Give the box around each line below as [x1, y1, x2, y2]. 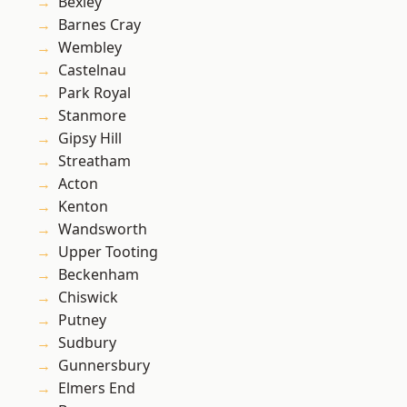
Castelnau [58, 60, 126, 81]
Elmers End [58, 378, 135, 399]
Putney [58, 310, 106, 331]
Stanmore [58, 105, 126, 126]
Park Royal [58, 83, 131, 104]
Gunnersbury [58, 355, 150, 376]
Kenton [58, 196, 108, 217]
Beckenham [58, 264, 139, 285]
